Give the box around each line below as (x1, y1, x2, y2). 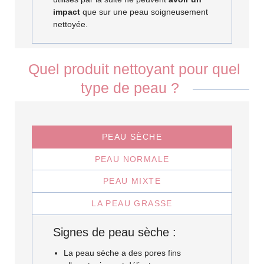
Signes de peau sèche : (53, 225, 177, 239)
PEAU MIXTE (103, 176, 161, 186)
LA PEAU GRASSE (91, 199, 173, 209)
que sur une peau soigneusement (80, 7, 209, 17)
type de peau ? (81, 79, 183, 96)
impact (53, 7, 81, 17)
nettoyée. (53, 19, 88, 29)
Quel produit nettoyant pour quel (24, 60, 240, 77)
